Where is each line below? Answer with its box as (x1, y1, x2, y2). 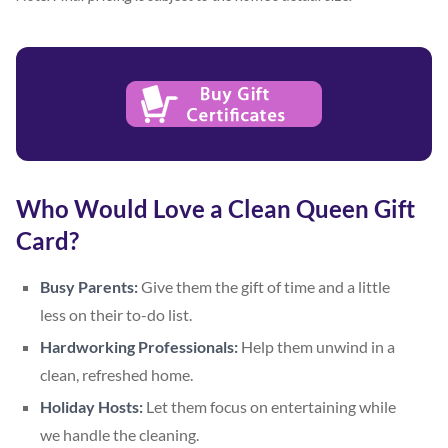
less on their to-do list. (40, 304, 192, 324)
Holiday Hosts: (40, 396, 143, 416)
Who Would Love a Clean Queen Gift (16, 193, 415, 223)
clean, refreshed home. (40, 364, 193, 384)
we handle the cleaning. (40, 424, 199, 444)
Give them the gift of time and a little (138, 276, 390, 296)
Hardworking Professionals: (40, 336, 238, 356)
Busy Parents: (40, 276, 138, 296)
